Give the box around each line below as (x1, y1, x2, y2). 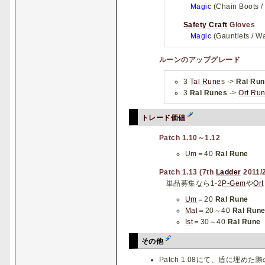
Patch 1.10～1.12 (159, 133, 221, 142)
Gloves (227, 20, 256, 29)
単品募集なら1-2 (166, 179, 222, 188)
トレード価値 (141, 113, 186, 122)
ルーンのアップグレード (159, 56, 241, 64)
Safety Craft (183, 20, 228, 29)
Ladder (215, 168, 241, 176)
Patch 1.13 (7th (159, 168, 216, 176)
